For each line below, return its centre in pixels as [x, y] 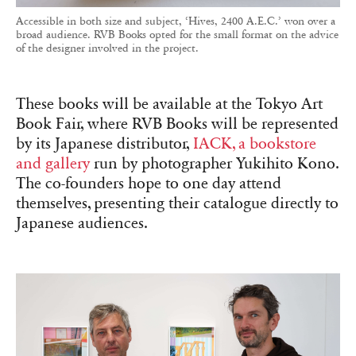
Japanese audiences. [82, 223]
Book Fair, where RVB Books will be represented [177, 124]
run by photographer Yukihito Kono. [214, 163]
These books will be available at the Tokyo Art [169, 104]
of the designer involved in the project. [107, 48]
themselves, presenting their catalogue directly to [177, 203]
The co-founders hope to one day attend [149, 183]
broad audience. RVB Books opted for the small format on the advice [177, 34]
